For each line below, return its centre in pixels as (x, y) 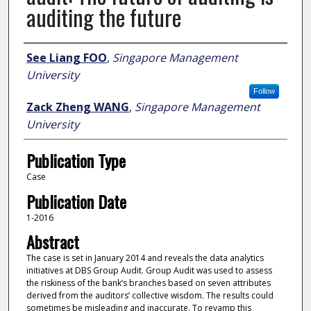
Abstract (52, 242)
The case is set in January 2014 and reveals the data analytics (145, 258)
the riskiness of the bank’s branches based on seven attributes (148, 283)
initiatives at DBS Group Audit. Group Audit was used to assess (149, 271)
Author (43, 57)
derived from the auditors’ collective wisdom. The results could (150, 296)
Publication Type (76, 161)
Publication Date (76, 201)
